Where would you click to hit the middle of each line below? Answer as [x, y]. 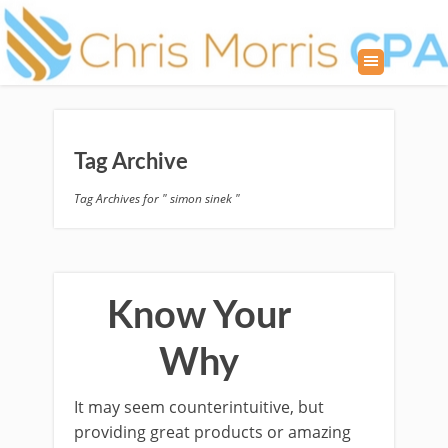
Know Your [199, 316]
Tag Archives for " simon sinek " [157, 199]
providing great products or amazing [212, 432]
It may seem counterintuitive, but [199, 407]
